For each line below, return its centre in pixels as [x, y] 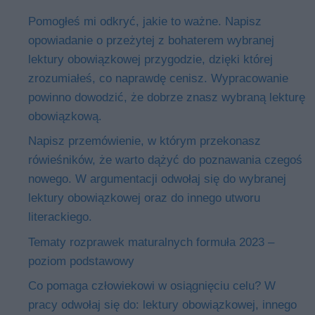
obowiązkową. [65, 116]
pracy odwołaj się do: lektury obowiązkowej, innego [162, 305]
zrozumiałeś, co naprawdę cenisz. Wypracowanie [158, 78]
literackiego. [60, 217]
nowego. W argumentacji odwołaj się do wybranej [157, 179]
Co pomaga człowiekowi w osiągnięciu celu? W [152, 286]
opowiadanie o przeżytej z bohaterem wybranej [151, 40]
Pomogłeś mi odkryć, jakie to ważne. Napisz [145, 21]
